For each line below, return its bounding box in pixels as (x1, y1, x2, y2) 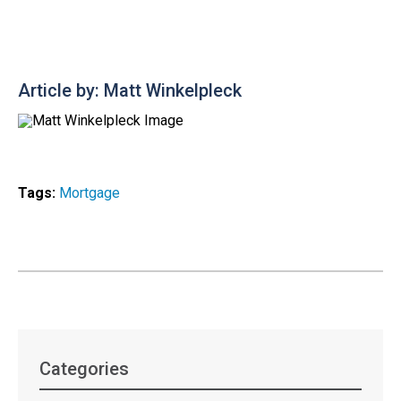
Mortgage (59, 183, 120, 201)
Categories (39, 358, 130, 380)
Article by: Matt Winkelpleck (18, 80, 242, 102)
